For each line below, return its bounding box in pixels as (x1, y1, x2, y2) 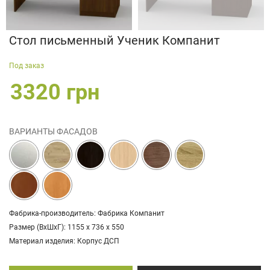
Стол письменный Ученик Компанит (9, 33, 220, 48)
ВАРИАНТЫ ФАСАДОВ (9, 126, 98, 136)
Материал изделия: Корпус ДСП (9, 236, 119, 245)
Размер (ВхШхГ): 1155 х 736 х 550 (9, 222, 124, 231)
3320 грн (10, 80, 99, 105)
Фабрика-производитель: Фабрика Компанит (9, 209, 165, 218)
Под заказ (9, 61, 44, 70)
